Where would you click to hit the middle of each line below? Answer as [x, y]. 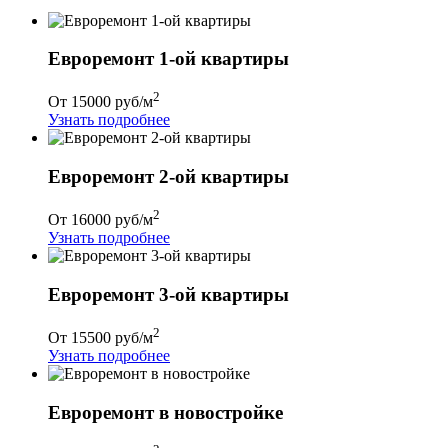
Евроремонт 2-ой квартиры [168, 177]
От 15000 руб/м [100, 102]
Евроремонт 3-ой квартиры [168, 294]
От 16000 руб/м [100, 220]
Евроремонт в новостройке [165, 412]
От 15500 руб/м [100, 337]
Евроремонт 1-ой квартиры [168, 59]
